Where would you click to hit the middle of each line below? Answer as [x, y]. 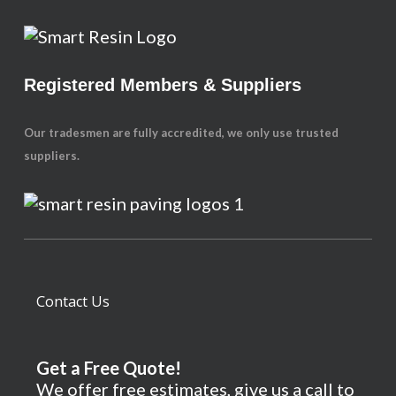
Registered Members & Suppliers [163, 84]
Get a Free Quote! [108, 367]
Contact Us [72, 301]
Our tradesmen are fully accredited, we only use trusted [182, 132]
